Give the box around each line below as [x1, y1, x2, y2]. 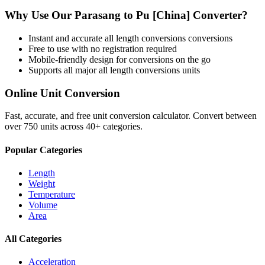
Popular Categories [5, 144, 82, 155]
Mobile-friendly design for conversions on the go [28, 54, 211, 64]
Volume [28, 199, 57, 210]
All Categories [5, 234, 62, 244]
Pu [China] [136, 9, 190, 22]
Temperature [28, 189, 75, 199]
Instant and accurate [28, 33, 105, 43]
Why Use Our [5, 9, 75, 22]
